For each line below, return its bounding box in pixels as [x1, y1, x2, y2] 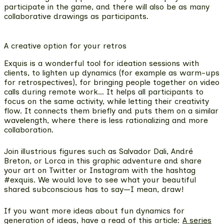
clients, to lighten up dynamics [4, 67, 116, 77]
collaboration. [4, 124, 53, 134]
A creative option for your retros [4, 40, 126, 50]
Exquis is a [4, 58, 45, 68]
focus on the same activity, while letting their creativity [4, 96, 209, 106]
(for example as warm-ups [116, 67, 219, 77]
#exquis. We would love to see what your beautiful [4, 174, 196, 184]
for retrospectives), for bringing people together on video [4, 77, 219, 87]
